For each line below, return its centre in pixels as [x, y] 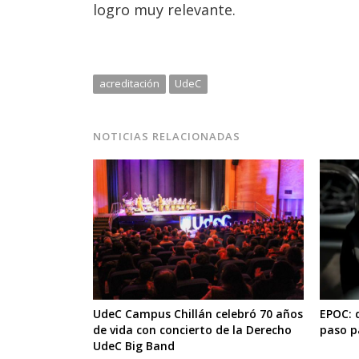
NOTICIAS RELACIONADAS [167, 136]
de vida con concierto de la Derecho [192, 330]
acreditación [129, 83]
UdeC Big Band [134, 346]
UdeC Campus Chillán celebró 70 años [198, 314]
